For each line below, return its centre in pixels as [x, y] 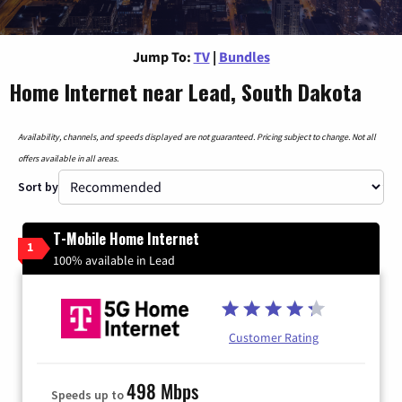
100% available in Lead [114, 260]
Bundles [244, 56]
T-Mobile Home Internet [126, 238]
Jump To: [162, 56]
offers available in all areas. [68, 158]
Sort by [38, 186]
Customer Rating [274, 338]
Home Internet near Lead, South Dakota [185, 91]
